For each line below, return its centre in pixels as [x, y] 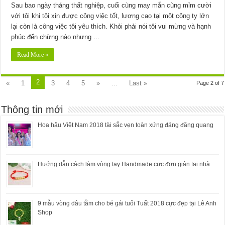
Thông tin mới [32, 109]
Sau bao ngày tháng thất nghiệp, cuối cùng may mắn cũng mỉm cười [111, 5]
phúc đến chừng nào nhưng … [56, 37]
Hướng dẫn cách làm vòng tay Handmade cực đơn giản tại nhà [124, 164]
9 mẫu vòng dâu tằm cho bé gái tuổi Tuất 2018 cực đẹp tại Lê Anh [127, 203]
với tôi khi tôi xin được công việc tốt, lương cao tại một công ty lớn [110, 16]
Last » [138, 83]
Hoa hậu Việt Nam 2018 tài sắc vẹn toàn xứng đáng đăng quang [126, 125]
